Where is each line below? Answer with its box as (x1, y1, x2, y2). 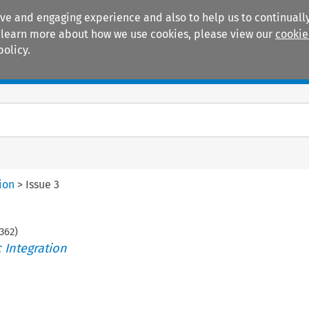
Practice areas (119, 62, 192, 77)
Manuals (30, 62, 74, 77)
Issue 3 (26, 177, 60, 191)
